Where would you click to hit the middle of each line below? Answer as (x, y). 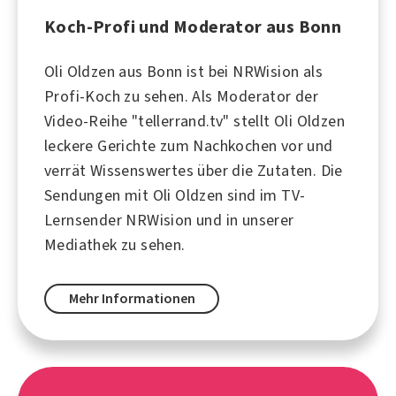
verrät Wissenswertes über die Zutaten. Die (194, 170)
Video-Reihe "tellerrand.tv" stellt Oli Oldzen (194, 121)
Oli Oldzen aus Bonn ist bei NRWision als (183, 71)
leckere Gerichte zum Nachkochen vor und (189, 145)
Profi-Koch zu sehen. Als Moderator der (182, 96)
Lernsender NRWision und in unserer (169, 220)
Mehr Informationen (132, 298)
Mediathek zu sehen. (115, 244)
